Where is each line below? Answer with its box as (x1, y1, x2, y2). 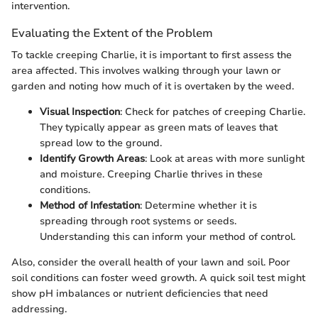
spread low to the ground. (40, 136, 162, 150)
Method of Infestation (40, 199, 140, 213)
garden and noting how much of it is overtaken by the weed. (11, 79, 294, 94)
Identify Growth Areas (40, 152, 145, 166)
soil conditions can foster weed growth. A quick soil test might (11, 271, 305, 285)
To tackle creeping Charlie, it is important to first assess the (11, 48, 292, 62)
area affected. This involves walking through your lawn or (11, 64, 281, 78)
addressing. (11, 302, 67, 317)
